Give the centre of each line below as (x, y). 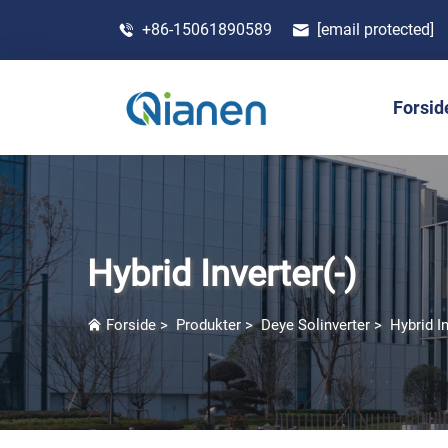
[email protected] (375, 29)
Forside (131, 325)
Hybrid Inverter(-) (222, 274)
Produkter (208, 325)
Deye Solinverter (315, 325)
